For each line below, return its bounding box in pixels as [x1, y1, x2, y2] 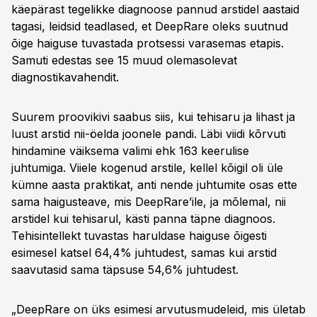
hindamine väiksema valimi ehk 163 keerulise [11, 144, 249, 158]
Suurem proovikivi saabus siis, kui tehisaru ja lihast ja [11, 110, 295, 124]
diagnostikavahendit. [11, 70, 119, 84]
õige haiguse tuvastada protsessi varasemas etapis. [11, 36, 284, 50]
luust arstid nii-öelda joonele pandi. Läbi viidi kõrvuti [11, 127, 286, 141]
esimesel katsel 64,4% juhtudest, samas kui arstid [11, 246, 277, 260]
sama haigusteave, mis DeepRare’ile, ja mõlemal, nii [11, 195, 286, 209]
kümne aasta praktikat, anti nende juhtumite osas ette [11, 178, 297, 192]
